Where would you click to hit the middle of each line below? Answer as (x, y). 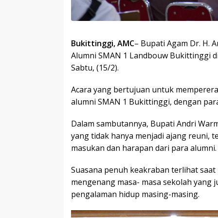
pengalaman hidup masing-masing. (135, 194)
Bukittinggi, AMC (103, 43)
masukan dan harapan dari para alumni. (144, 148)
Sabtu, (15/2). (95, 67)
